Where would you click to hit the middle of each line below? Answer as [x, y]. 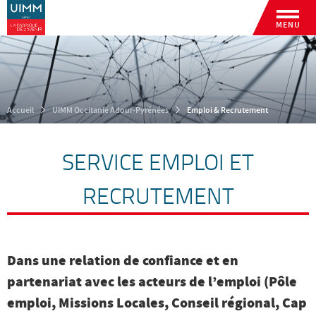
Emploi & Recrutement [227, 110]
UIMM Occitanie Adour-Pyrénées [110, 110]
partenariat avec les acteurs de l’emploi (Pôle [152, 282]
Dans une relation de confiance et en [123, 261]
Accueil [20, 110]
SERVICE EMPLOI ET [158, 162]
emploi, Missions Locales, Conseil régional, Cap [157, 303]
